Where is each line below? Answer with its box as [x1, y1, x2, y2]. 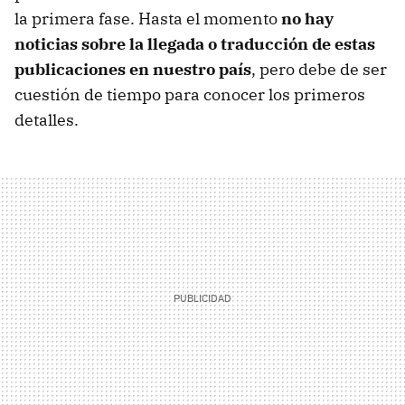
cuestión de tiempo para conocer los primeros [14, 84, 365, 106]
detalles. [14, 109, 79, 131]
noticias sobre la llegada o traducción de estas [14, 33, 375, 55]
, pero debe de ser [251, 59, 387, 80]
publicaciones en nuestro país [14, 59, 251, 80]
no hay [281, 8, 334, 30]
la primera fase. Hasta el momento [14, 8, 281, 30]
